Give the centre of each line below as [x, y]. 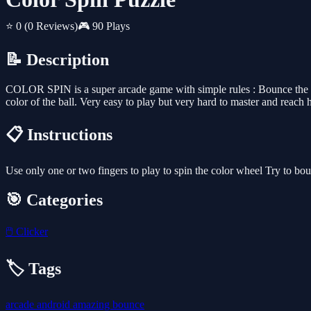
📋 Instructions [59, 135]
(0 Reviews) [51, 26]
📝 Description [57, 60]
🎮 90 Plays [104, 26]
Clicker [31, 231]
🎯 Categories [54, 200]
